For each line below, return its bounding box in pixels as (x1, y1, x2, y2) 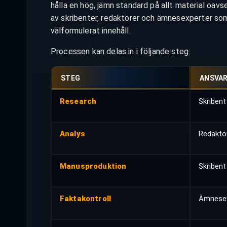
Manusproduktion (60, 162, 127, 171)
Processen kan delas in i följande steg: (51, 47, 191, 57)
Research (60, 97, 97, 106)
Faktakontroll (60, 194, 111, 204)
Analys (60, 129, 85, 139)
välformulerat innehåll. (51, 26, 131, 36)
